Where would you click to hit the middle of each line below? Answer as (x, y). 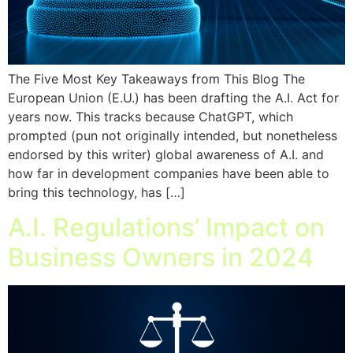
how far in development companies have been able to (169, 173)
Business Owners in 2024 (161, 258)
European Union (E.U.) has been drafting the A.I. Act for (173, 97)
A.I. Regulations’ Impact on (166, 228)
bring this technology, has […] (97, 192)
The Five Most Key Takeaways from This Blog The (156, 78)
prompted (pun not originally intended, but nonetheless (173, 135)
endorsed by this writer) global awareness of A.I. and (166, 154)
